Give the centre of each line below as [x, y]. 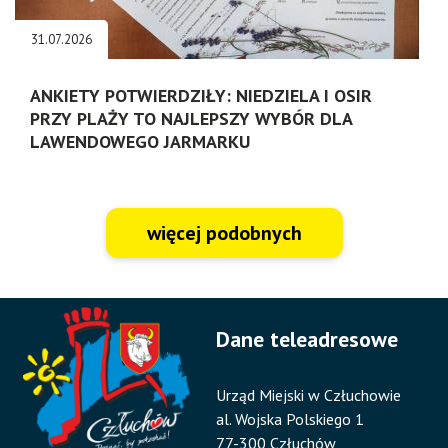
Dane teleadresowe [307, 338]
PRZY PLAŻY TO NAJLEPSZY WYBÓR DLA [191, 118]
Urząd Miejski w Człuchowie [309, 394]
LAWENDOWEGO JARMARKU [140, 141]
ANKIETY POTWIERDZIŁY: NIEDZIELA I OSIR [201, 95]
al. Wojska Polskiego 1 [290, 418]
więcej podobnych [224, 232]
